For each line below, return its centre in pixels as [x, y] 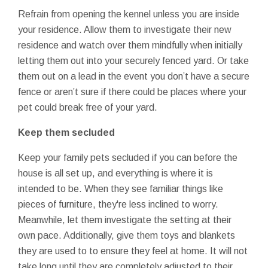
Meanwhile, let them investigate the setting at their [125, 220]
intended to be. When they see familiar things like [121, 188]
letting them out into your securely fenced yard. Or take [133, 60]
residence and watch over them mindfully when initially [130, 45]
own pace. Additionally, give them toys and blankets [127, 235]
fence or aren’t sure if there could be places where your [132, 92]
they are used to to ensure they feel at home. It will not [133, 251]
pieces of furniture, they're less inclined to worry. [118, 204]
